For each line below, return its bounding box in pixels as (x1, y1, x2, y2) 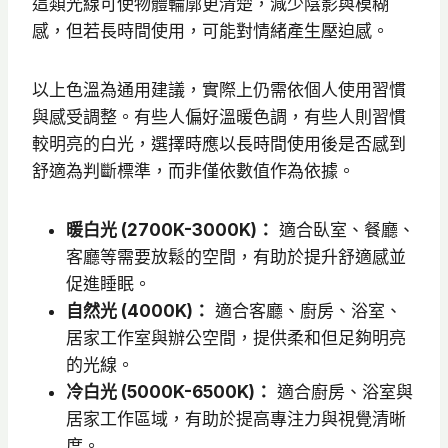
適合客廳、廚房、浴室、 (210, 301, 402, 322)
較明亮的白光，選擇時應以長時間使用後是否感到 (32, 134, 406, 155)
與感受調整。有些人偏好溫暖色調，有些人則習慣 (32, 107, 406, 128)
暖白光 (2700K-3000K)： (66, 220, 274, 241)
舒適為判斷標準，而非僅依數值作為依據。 (32, 161, 355, 182)
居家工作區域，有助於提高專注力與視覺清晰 (66, 409, 406, 430)
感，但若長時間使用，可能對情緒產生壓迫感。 (32, 21, 389, 42)
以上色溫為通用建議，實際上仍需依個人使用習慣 (32, 80, 406, 101)
